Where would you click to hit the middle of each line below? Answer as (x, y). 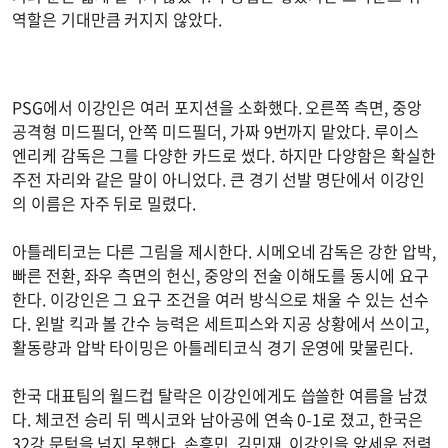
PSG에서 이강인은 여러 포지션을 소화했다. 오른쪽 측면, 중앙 (217, 106)
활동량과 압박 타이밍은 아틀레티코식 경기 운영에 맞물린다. (212, 346)
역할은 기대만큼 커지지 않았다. (117, 19)
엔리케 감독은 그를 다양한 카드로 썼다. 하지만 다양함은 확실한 (224, 154)
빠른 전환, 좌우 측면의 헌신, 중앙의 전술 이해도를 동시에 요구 (220, 274)
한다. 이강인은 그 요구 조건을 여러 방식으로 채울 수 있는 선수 (220, 298)
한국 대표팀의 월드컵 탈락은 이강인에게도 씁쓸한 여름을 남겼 (220, 394)
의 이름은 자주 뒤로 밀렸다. (104, 202)
